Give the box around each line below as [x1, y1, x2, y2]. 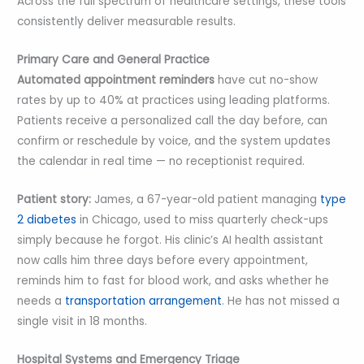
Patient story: [17, 192, 92, 208]
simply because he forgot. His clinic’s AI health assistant [17, 232, 324, 249]
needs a [17, 293, 63, 310]
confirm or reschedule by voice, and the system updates [17, 133, 331, 149]
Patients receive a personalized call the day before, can [17, 113, 328, 129]
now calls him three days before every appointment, [17, 253, 309, 269]
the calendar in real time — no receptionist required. [17, 154, 305, 170]
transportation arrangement [62, 293, 223, 310]
